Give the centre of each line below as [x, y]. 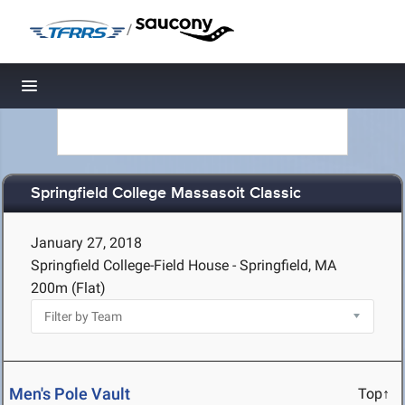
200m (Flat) [68, 288]
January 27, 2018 [86, 243]
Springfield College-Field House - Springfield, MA [184, 265]
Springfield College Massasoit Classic [166, 194]
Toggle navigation [91, 91]
